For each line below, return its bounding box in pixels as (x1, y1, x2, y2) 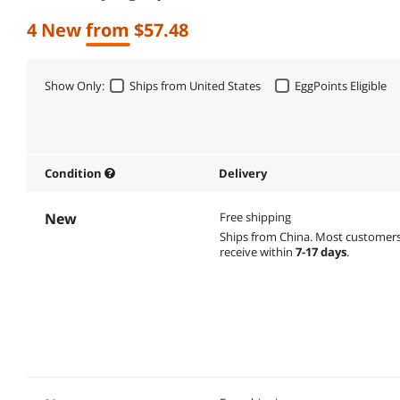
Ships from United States (129, 78, 261, 95)
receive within (219, 243, 296, 260)
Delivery (219, 164, 268, 181)
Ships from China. (219, 228, 315, 245)
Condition (45, 164, 104, 181)
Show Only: (45, 77, 104, 94)
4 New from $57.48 (27, 17, 188, 42)
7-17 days (295, 243, 346, 260)
